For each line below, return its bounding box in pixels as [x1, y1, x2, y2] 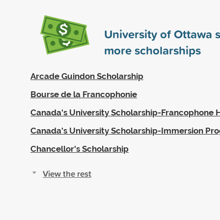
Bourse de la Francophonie [30, 89, 137, 99]
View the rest [43, 167, 91, 180]
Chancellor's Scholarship [30, 143, 129, 154]
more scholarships [104, 41, 201, 58]
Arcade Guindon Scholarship [30, 71, 143, 81]
